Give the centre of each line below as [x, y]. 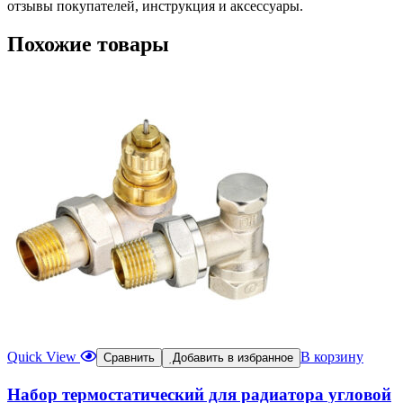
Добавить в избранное [233, 357]
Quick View [44, 356]
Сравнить [129, 357]
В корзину [332, 356]
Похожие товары [88, 45]
